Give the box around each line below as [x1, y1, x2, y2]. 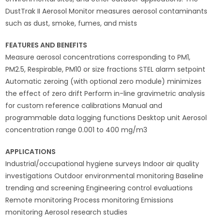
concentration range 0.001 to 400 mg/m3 [5, 124, 148, 135]
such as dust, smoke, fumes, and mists [5, 18, 138, 28]
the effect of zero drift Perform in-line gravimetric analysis [5, 88, 205, 98]
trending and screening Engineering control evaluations [5, 183, 193, 193]
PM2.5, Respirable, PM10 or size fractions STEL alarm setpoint [5, 64, 206, 74]
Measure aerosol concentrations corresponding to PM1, [5, 52, 191, 62]
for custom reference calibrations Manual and [5, 100, 163, 110]
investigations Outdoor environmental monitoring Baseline [5, 170, 204, 181]
